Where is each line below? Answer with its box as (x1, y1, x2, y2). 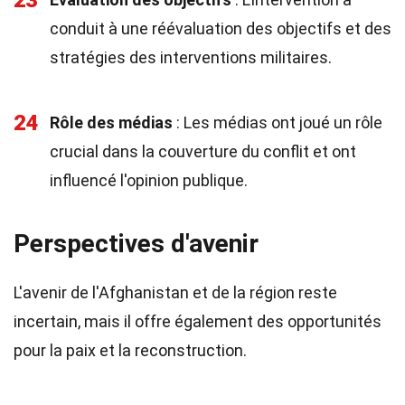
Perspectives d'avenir (14, 229, 259, 259)
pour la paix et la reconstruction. (14, 341, 247, 360)
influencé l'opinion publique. (50, 171, 248, 190)
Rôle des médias (50, 113, 173, 132)
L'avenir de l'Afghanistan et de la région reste (14, 283, 337, 302)
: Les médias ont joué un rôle (173, 113, 382, 132)
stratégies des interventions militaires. (50, 48, 332, 67)
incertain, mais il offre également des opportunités (14, 312, 381, 331)
